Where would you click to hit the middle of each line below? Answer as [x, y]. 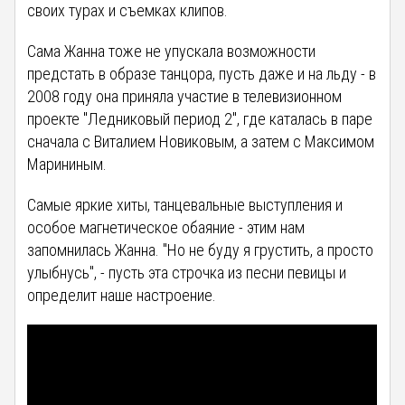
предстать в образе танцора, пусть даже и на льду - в [202, 73]
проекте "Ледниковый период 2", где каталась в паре [200, 118]
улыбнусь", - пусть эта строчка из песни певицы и [187, 272]
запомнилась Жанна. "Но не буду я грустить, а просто [201, 250]
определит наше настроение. [122, 295]
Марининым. [69, 164]
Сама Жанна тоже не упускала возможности [172, 51]
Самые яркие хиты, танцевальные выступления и [185, 204]
